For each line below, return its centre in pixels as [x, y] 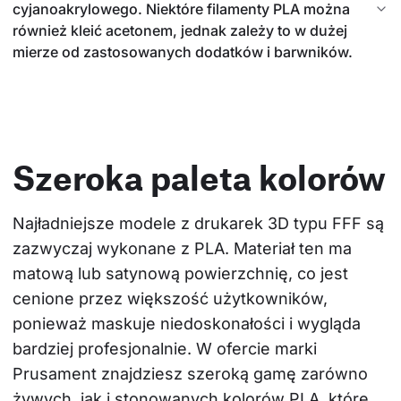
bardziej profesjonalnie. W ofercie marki [167, 349]
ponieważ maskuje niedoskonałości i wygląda [189, 324]
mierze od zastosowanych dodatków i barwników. [183, 52]
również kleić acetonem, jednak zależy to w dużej [180, 31]
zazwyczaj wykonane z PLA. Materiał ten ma [184, 249]
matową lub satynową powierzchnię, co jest [183, 274]
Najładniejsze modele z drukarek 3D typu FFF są [200, 224]
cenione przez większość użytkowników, [172, 299]
